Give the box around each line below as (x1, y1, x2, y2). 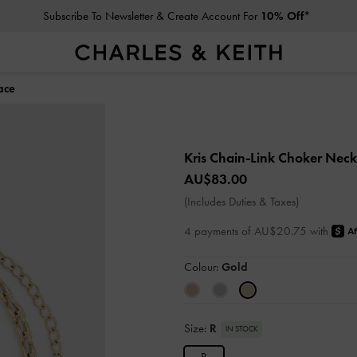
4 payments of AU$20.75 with (184, 224, 331, 238)
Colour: (184, 259, 222, 274)
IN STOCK (225, 324, 258, 334)
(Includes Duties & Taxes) (184, 194, 299, 209)
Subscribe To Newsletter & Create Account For (43, 9, 261, 23)
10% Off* (261, 9, 312, 23)
